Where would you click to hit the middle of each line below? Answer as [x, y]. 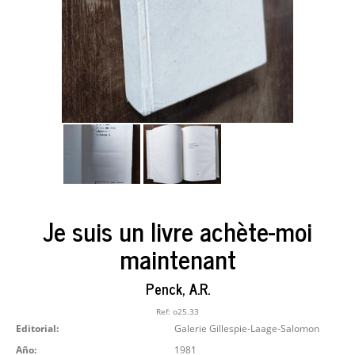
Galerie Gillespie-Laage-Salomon [247, 329]
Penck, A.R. [177, 288]
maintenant [177, 259]
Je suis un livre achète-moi [177, 231]
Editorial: [37, 329]
